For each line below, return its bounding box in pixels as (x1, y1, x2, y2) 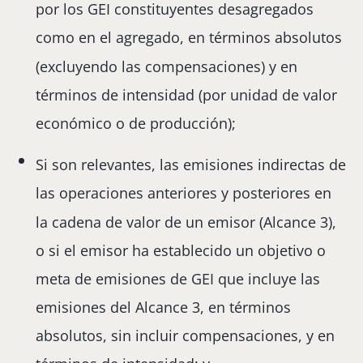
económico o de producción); (36, 113, 237, 134)
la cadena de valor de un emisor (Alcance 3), (36, 211, 337, 232)
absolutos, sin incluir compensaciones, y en (36, 326, 335, 346)
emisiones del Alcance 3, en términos (36, 297, 292, 318)
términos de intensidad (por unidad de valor (36, 84, 338, 105)
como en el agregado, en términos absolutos (36, 28, 343, 48)
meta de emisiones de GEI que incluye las (36, 269, 321, 289)
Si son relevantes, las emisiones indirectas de (36, 155, 347, 175)
